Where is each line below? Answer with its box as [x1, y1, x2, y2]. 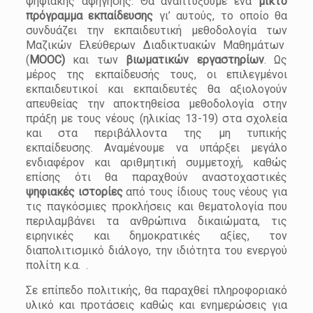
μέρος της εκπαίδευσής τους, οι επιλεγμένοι [25, 68, 288, 81]
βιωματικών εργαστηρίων [126, 53, 264, 66]
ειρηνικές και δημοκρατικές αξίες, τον [25, 229, 288, 242]
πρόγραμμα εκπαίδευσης [25, 9, 154, 22]
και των [64, 53, 126, 66]
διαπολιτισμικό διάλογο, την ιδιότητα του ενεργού [25, 244, 288, 257]
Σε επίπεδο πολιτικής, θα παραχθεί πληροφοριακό [25, 284, 288, 297]
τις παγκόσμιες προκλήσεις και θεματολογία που [25, 200, 288, 213]
